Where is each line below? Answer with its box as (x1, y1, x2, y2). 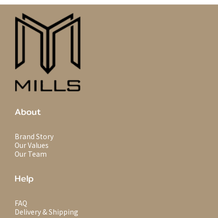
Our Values (15, 140, 49, 150)
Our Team (15, 149, 47, 159)
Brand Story (15, 131, 54, 141)
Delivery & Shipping (15, 207, 78, 217)
